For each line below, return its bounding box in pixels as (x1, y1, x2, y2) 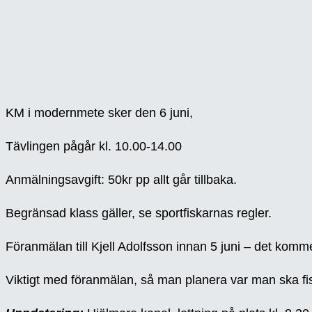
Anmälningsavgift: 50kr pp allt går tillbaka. (6, 173, 237, 187)
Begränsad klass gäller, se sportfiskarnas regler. (6, 206, 272, 221)
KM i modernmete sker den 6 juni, (6, 106, 193, 120)
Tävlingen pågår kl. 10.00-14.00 (6, 139, 182, 154)
